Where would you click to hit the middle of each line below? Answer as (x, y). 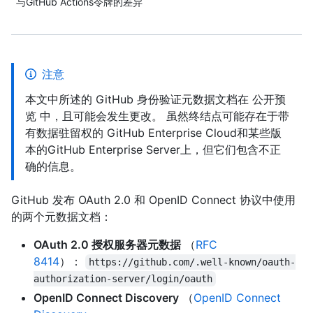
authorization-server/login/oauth (123, 279)
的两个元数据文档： (61, 217)
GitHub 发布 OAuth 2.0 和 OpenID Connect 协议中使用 (153, 200)
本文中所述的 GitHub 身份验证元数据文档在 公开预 (155, 99)
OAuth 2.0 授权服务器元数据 (107, 245)
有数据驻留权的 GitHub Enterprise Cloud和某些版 (153, 133)
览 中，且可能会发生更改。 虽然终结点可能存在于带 (157, 116)
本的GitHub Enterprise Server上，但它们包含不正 (153, 150)
